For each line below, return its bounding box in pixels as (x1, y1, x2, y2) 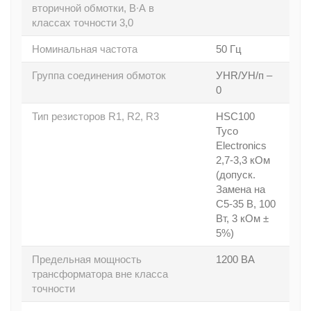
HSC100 (216, 110, 255, 122)
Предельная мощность (32, 253, 142, 265)
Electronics (216, 140, 267, 151)
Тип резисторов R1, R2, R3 (32, 110, 159, 122)
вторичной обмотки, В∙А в (32, 2, 154, 14)
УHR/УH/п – (216, 69, 272, 81)
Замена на (216, 183, 265, 195)
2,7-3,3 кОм (216, 154, 270, 166)
